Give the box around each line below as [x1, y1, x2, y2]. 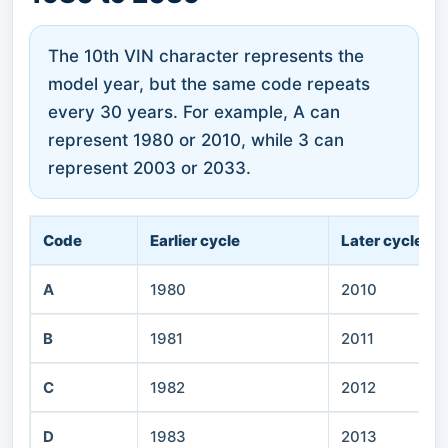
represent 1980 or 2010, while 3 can [48, 129, 344, 150]
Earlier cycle [150, 230, 240, 250]
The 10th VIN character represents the [48, 45, 364, 66]
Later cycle [341, 230, 423, 250]
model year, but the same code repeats [48, 73, 370, 94]
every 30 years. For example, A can [48, 101, 340, 122]
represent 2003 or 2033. [48, 157, 251, 178]
